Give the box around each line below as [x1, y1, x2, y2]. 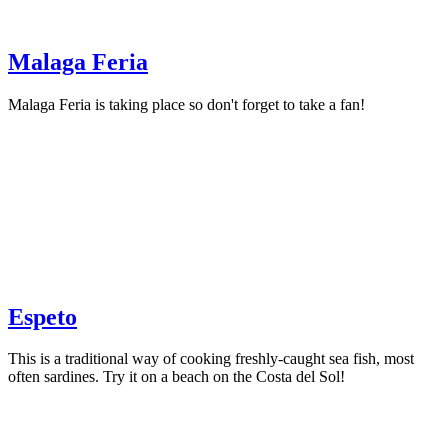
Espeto [8, 303, 77, 330]
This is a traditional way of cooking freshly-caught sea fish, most [8, 350, 414, 368]
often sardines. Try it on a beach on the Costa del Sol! [8, 368, 345, 386]
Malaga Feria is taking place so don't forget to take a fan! [8, 95, 365, 113]
